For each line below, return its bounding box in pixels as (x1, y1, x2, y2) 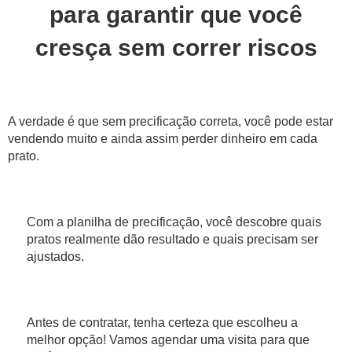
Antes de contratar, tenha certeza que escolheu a (27, 315, 298, 329)
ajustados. (27, 249, 84, 263)
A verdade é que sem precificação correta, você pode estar (8, 114, 333, 128)
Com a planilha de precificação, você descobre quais (27, 214, 321, 229)
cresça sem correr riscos (35, 34, 317, 60)
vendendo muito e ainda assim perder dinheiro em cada (8, 131, 317, 145)
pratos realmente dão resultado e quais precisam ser (27, 232, 318, 246)
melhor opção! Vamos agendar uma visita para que (27, 332, 310, 346)
